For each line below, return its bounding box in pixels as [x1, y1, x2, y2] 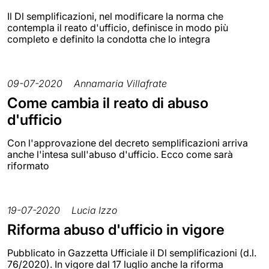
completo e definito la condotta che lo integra [7, 32, 210, 45]
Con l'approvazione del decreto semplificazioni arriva [7, 136, 248, 149]
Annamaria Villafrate [74, 77, 167, 89]
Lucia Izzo [71, 204, 117, 216]
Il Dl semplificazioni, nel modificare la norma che [7, 10, 223, 22]
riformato [7, 159, 49, 172]
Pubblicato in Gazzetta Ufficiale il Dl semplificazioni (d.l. [7, 246, 256, 259]
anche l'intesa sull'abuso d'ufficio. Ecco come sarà [7, 148, 233, 160]
